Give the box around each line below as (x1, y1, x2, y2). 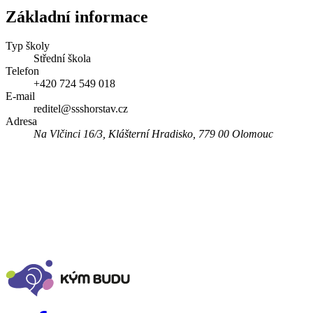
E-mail (6, 90, 35, 103)
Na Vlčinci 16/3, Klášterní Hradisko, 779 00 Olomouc (34, 128, 273, 140)
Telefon (6, 65, 39, 78)
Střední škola (34, 52, 91, 65)
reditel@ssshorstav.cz (34, 103, 128, 115)
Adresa (6, 115, 37, 128)
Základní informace (6, 7, 148, 26)
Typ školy (6, 40, 50, 52)
